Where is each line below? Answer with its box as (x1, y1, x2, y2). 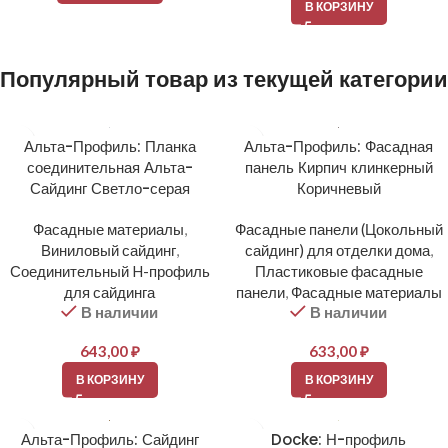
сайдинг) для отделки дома (244, 241, 430, 260)
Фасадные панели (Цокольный (234, 220, 443, 239)
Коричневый (296, 178, 381, 200)
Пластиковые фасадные (254, 262, 423, 281)
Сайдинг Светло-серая (29, 178, 190, 200)
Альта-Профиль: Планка (23, 136, 196, 158)
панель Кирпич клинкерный (244, 157, 433, 179)
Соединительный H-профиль (9, 262, 210, 281)
